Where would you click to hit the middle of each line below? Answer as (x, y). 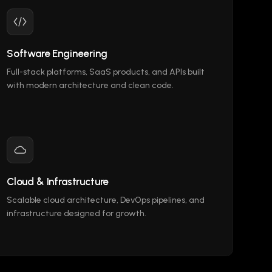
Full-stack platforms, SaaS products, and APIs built (106, 72)
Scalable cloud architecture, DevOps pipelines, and (106, 200)
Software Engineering (57, 53)
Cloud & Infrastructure (58, 182)
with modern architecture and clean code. (90, 85)
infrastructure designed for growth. (76, 213)
